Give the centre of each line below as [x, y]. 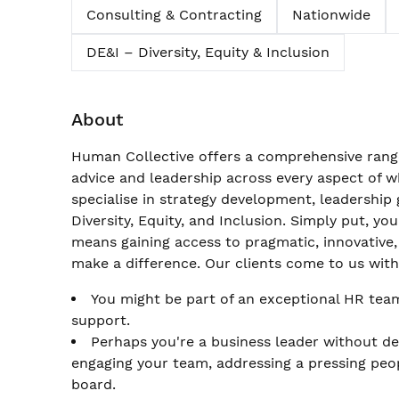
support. [101, 320]
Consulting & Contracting [174, 15]
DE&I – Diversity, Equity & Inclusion [208, 52]
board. [94, 384]
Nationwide [331, 15]
